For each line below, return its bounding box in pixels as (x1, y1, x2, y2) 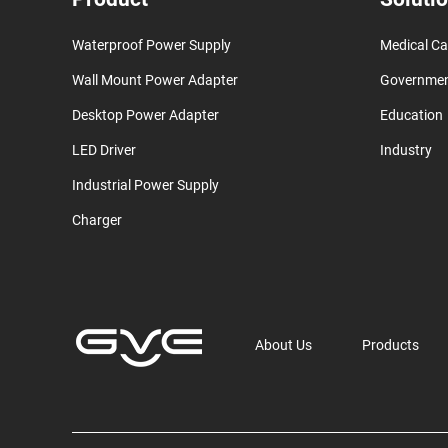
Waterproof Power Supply (72, 37, 231, 53)
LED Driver (72, 142, 136, 158)
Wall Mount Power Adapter (72, 72, 238, 88)
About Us (255, 337, 312, 353)
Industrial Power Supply (72, 177, 219, 193)
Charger (72, 212, 122, 228)
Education (379, 107, 443, 123)
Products (362, 337, 419, 353)
